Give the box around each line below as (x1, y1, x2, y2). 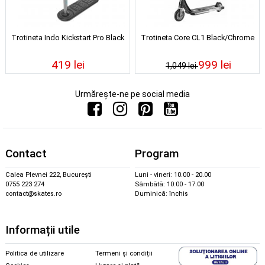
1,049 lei (166, 60, 198, 70)
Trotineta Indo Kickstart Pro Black (11, 33, 124, 42)
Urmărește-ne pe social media (75, 89, 190, 99)
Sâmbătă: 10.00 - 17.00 (135, 180, 204, 189)
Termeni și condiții (95, 249, 153, 257)
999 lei (198, 57, 231, 72)
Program (135, 147, 179, 161)
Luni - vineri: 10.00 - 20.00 (135, 171, 211, 179)
